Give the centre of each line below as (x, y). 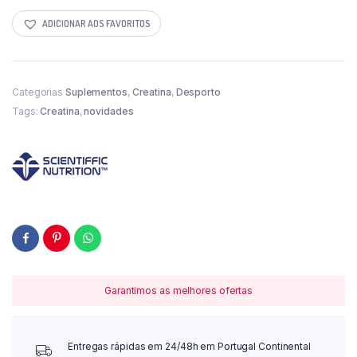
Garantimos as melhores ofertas (178, 291)
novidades (109, 112)
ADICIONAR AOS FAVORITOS (96, 23)
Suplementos (96, 92)
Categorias (39, 92)
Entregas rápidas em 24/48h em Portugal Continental (189, 347)
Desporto (198, 92)
